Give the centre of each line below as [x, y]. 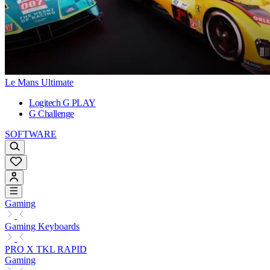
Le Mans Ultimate [39, 83]
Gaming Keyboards [42, 227]
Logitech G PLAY [62, 103]
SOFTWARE [31, 134]
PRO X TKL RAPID [46, 250]
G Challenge [52, 114]
